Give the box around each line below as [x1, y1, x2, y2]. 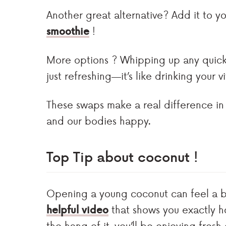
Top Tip [46, 146, 93, 166]
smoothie [46, 23, 89, 38]
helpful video [46, 202, 108, 216]
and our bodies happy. [46, 113, 151, 128]
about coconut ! [93, 146, 198, 166]
